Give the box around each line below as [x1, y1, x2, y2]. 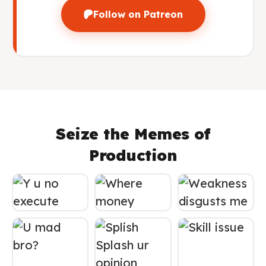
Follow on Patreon [93, 8, 183, 20]
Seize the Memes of [56, 124, 210, 144]
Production [89, 145, 177, 165]
